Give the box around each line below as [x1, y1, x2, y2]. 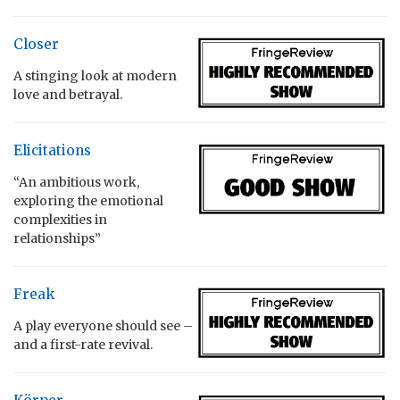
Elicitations [13, 141, 91, 159]
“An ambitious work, [13, 173, 139, 190]
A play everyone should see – [13, 317, 193, 334]
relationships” [13, 229, 101, 246]
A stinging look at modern [13, 67, 177, 84]
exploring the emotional [13, 192, 163, 209]
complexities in [13, 211, 107, 228]
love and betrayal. [13, 86, 122, 103]
